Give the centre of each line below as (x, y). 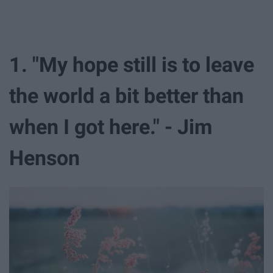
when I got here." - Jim (111, 126)
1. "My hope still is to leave (132, 64)
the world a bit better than (126, 95)
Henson (47, 158)
